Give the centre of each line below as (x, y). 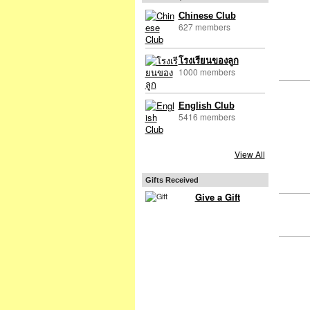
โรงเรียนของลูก (208, 60)
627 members (204, 26)
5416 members (207, 117)
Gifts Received (172, 180)
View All (249, 154)
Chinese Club (207, 15)
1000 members (207, 71)
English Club (206, 106)
